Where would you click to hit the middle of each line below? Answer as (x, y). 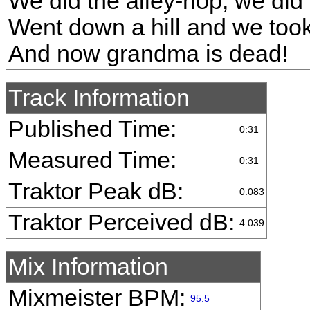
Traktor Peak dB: (96, 191)
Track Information (99, 98)
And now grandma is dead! (148, 54)
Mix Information (88, 267)
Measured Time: (92, 160)
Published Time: (92, 129)
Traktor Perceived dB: (121, 222)
